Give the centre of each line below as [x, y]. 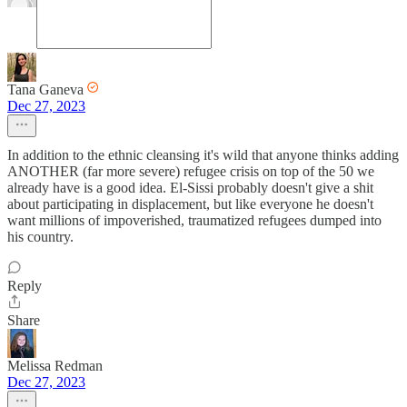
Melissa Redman [55, 366]
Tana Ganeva [45, 89]
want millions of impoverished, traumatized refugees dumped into [194, 220]
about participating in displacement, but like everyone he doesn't [190, 204]
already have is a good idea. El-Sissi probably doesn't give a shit [190, 188]
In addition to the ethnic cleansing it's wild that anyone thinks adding [203, 155]
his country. [40, 237]
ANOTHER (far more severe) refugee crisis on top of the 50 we [191, 171]
